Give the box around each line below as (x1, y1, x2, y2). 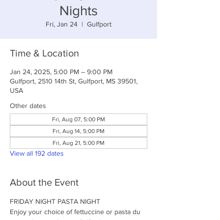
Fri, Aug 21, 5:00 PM (53, 139, 105, 146)
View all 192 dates (10, 149, 64, 157)
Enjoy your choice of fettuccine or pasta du (10, 208, 142, 216)
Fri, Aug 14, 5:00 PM (53, 128, 105, 135)
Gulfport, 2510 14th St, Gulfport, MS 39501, (10, 77, 137, 85)
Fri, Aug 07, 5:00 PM (52, 116, 105, 123)
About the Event (10, 177, 79, 188)
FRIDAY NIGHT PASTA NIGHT (10, 197, 100, 205)
